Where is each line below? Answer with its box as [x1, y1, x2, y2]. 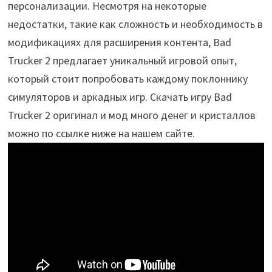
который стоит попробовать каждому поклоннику [7, 72, 248, 86]
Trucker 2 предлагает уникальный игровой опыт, [7, 53, 237, 68]
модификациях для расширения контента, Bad [7, 35, 231, 50]
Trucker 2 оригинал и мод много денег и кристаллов [7, 108, 256, 123]
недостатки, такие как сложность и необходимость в [7, 17, 263, 32]
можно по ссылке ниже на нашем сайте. [7, 126, 195, 141]
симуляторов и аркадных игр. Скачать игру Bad [7, 90, 232, 104]
